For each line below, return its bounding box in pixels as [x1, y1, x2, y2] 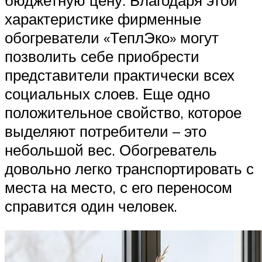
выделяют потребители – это [5, 122, 206, 141]
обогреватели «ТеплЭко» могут [5, 28, 219, 47]
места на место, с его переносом [5, 178, 232, 197]
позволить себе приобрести [5, 47, 199, 66]
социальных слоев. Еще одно [5, 84, 210, 104]
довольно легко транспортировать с [5, 159, 254, 178]
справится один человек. [5, 196, 177, 216]
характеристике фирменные [5, 9, 201, 29]
